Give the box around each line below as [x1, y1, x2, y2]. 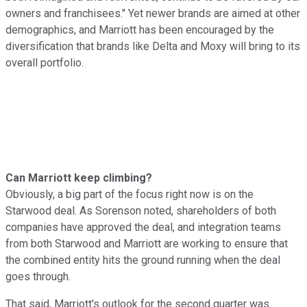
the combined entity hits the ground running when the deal [5, 253, 280, 267]
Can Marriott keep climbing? [5, 171, 152, 184]
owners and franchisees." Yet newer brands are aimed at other [5, 6, 300, 20]
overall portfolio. [5, 56, 84, 69]
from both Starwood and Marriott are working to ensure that [5, 236, 288, 250]
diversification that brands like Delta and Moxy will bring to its [5, 39, 300, 53]
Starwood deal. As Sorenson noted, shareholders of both [5, 204, 276, 217]
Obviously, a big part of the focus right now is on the [5, 187, 254, 201]
